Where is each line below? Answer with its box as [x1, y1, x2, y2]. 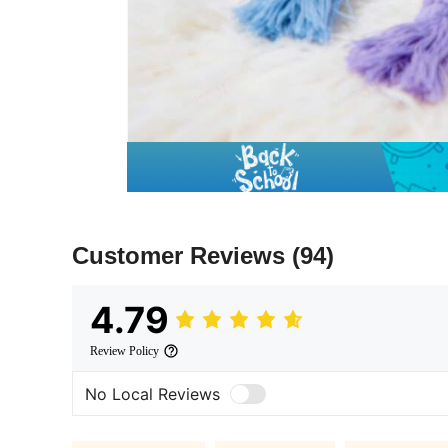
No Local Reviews [85, 383, 220, 404]
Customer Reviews [72, 242, 292, 270]
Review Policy [90, 344, 159, 359]
